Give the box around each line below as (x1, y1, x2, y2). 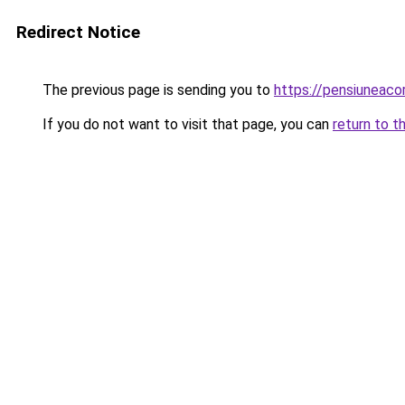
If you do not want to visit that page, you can (39, 116, 333, 133)
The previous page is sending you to (39, 81, 274, 99)
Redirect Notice (16, 22, 140, 42)
